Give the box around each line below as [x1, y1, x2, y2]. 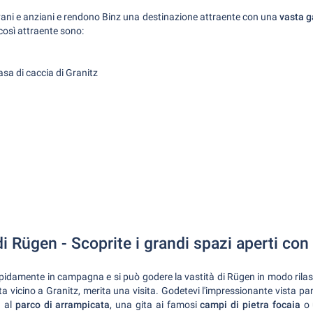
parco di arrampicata [15, 299, 110, 310]
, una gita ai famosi [110, 299, 201, 310]
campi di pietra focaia [200, 299, 300, 310]
